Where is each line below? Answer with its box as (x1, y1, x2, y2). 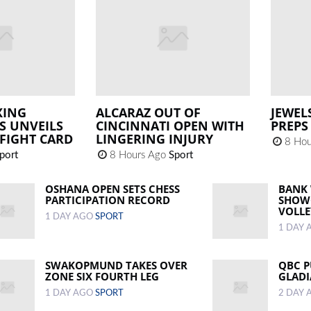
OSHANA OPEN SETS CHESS (45, 182, 180, 196)
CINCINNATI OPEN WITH (96, 117, 245, 135)
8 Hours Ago (107, 150, 169, 161)
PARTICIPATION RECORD (45, 193, 171, 208)
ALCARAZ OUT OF (96, 104, 201, 121)
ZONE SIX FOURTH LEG (45, 269, 160, 284)
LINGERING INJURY (96, 131, 214, 148)
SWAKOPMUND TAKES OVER (45, 258, 188, 273)
